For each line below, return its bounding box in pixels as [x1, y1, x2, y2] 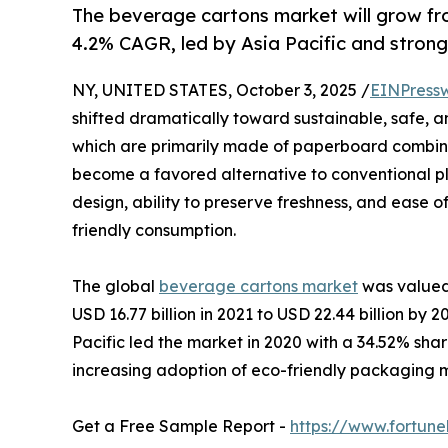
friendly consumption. [72, 220, 236, 241]
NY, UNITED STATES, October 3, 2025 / [72, 80, 370, 101]
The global [72, 276, 159, 297]
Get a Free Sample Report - [72, 416, 290, 437]
